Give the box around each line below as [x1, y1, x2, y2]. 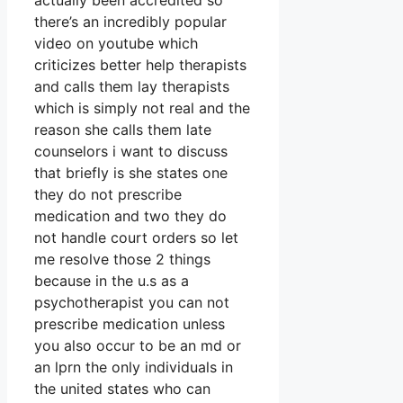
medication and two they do [34, 207, 227, 226]
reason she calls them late [34, 121, 211, 139]
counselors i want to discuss [34, 142, 228, 161]
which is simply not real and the [34, 99, 250, 118]
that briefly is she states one [34, 164, 228, 183]
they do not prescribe [34, 185, 182, 204]
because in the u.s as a [34, 272, 189, 291]
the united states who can [34, 380, 210, 399]
